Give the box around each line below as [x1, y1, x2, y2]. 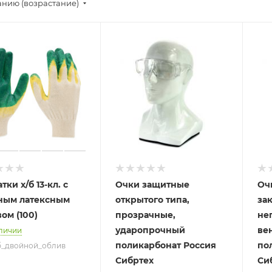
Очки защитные [115, 179, 190, 191]
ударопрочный [115, 225, 186, 236]
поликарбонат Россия [115, 240, 217, 251]
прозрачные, [115, 209, 176, 221]
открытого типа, [115, 194, 190, 206]
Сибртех [115, 255, 154, 267]
